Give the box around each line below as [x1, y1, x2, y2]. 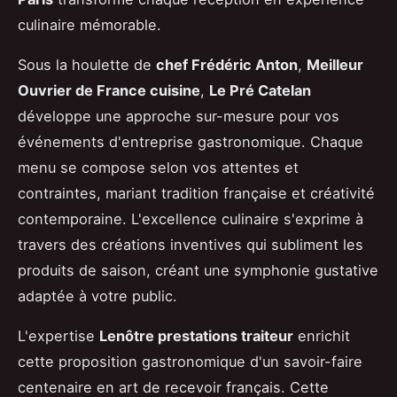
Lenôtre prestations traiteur [99, 326, 293, 345]
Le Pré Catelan [209, 81, 311, 99]
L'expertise [18, 326, 99, 345]
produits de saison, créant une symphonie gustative [18, 261, 378, 279]
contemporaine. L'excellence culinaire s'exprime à [18, 209, 363, 228]
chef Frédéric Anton [156, 55, 298, 74]
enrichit [293, 326, 350, 345]
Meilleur [307, 55, 363, 74]
